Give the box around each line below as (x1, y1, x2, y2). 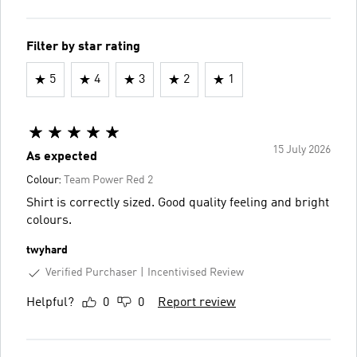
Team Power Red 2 (64, 174, 153, 186)
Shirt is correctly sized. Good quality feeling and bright (26, 196, 329, 210)
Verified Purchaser (45, 266, 137, 278)
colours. (26, 214, 72, 227)
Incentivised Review (147, 267, 244, 279)
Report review (158, 296, 236, 309)
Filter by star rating (26, 40, 140, 53)
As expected (26, 150, 97, 163)
